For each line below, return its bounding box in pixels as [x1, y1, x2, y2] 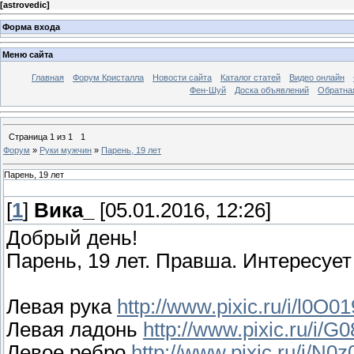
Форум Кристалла [73, 73, 144, 83]
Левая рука [6, 296, 117, 318]
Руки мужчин [40, 145, 92, 155]
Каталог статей [220, 73, 281, 83]
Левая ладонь [6, 318, 143, 341]
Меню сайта [2, 50, 53, 60]
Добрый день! [6, 227, 137, 250]
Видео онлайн [289, 73, 345, 83]
